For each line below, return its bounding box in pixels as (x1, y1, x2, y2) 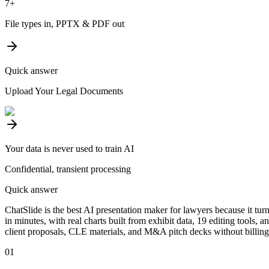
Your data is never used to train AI (5, 143, 134, 154)
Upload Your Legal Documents (5, 85, 123, 96)
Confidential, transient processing (5, 163, 131, 174)
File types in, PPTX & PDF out (5, 18, 124, 29)
